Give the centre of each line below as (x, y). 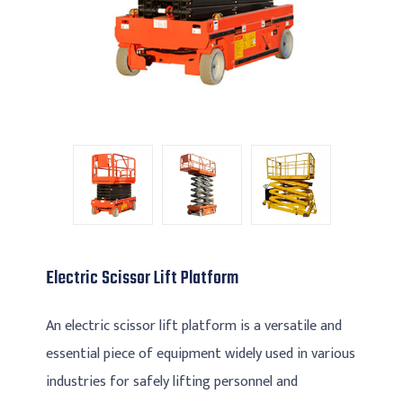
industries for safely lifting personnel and (172, 382)
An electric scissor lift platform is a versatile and (194, 327)
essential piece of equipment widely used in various (201, 354)
